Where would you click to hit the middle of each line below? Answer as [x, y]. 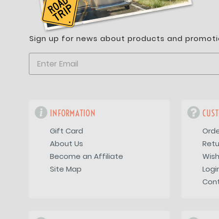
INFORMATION [73, 113]
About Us [67, 144]
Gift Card [67, 131]
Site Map [66, 169]
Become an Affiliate [87, 156]
